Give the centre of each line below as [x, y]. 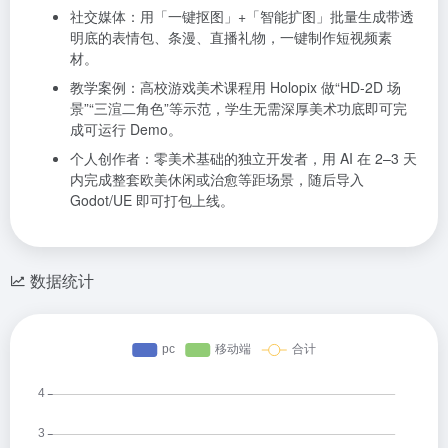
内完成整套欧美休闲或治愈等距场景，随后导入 [217, 178]
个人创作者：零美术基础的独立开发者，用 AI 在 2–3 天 [243, 157]
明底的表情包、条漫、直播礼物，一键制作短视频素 [231, 36]
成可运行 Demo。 [126, 128]
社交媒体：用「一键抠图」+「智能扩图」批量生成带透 [242, 15]
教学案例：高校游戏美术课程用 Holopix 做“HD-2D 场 [235, 86]
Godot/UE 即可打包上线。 [152, 199]
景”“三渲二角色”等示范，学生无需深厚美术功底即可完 [238, 107]
